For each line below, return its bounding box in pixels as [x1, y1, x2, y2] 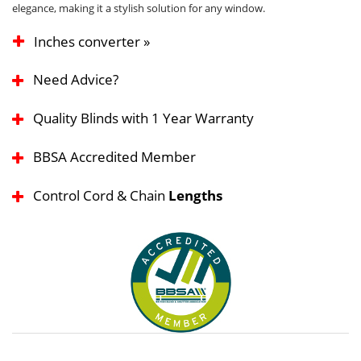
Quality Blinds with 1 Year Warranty [33, 109, 254, 128]
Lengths [168, 186, 222, 205]
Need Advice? [33, 70, 118, 89]
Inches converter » [34, 32, 150, 52]
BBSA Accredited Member [33, 147, 196, 167]
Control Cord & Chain [33, 186, 168, 205]
